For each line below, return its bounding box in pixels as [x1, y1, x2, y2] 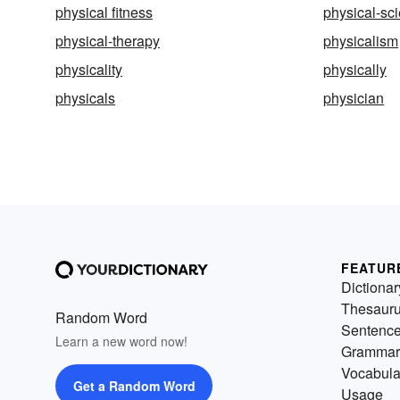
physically [323, 59, 387, 79]
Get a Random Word [72, 377, 196, 395]
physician [323, 87, 384, 108]
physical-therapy [55, 30, 160, 51]
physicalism [323, 30, 398, 51]
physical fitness [55, 2, 153, 22]
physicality [55, 59, 122, 79]
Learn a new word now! [55, 332, 187, 350]
